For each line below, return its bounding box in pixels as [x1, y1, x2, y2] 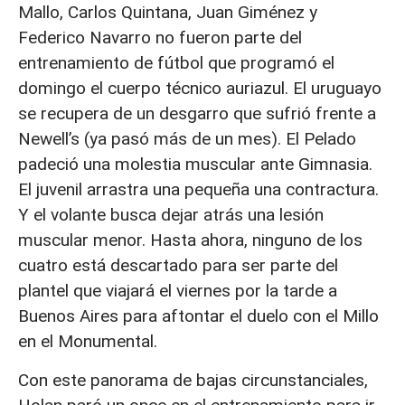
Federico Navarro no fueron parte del [18, 27, 302, 49]
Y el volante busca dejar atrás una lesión [18, 204, 324, 226]
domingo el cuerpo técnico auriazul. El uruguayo [18, 78, 381, 99]
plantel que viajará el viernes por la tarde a [18, 280, 337, 302]
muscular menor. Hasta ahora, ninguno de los [18, 230, 363, 251]
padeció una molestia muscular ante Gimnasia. [18, 154, 372, 175]
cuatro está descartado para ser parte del [18, 255, 338, 277]
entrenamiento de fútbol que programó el [18, 52, 334, 74]
